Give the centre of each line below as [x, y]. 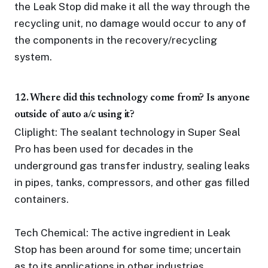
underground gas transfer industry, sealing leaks [132, 166]
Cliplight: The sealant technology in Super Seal [127, 132]
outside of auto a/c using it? [75, 115]
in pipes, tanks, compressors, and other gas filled [132, 182]
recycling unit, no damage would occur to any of [130, 23]
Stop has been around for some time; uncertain [128, 249]
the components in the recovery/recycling [116, 40]
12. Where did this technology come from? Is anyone [132, 98]
